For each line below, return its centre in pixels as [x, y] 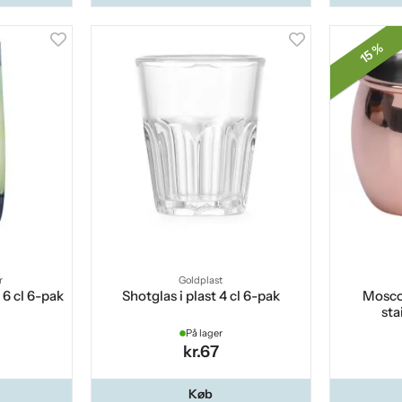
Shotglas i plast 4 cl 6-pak [201, 296]
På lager [204, 333]
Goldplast [201, 280]
